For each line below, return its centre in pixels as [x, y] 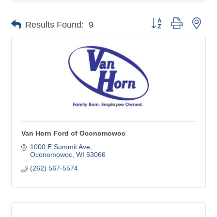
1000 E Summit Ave [60, 147]
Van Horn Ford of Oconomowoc [73, 133]
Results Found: [54, 24]
